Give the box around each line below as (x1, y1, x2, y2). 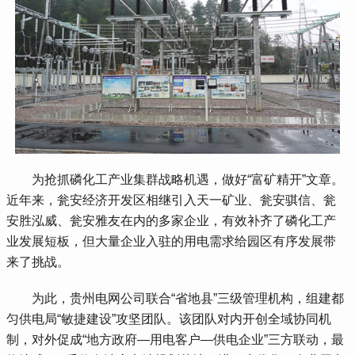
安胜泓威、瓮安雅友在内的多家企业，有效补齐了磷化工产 (6, 213, 337, 227)
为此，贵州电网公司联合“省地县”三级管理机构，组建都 (6, 291, 345, 305)
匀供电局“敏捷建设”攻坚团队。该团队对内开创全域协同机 (6, 311, 332, 326)
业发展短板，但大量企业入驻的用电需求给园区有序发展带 (6, 234, 337, 248)
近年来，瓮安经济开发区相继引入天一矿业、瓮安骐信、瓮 (6, 193, 337, 207)
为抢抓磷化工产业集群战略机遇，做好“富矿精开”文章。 (6, 172, 345, 186)
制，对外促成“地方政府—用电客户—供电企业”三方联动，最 (6, 332, 345, 346)
